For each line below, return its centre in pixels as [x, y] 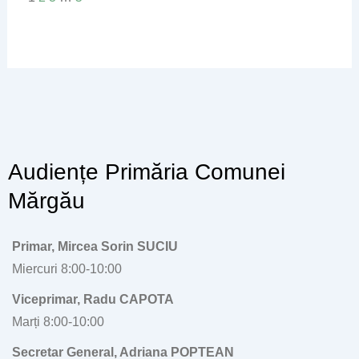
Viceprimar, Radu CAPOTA [93, 299]
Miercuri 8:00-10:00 [67, 269]
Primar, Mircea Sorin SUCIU [95, 246]
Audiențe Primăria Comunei [147, 172]
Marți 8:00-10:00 [58, 322]
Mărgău [46, 201]
